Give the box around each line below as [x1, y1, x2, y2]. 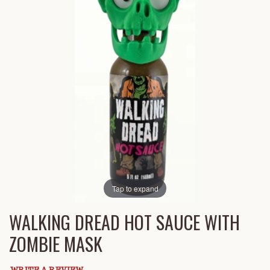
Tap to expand [111, 183, 159, 193]
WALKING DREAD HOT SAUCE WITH [9, 209, 240, 236]
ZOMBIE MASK [9, 230, 102, 258]
